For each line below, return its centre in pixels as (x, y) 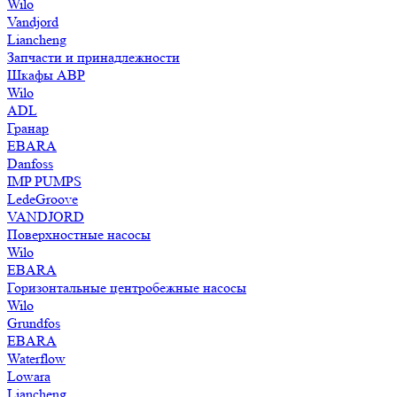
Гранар (28, 128)
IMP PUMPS (44, 181)
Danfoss (30, 163)
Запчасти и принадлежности (93, 57)
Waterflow (36, 358)
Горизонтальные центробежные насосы (127, 288)
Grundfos (34, 323)
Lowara (29, 376)
